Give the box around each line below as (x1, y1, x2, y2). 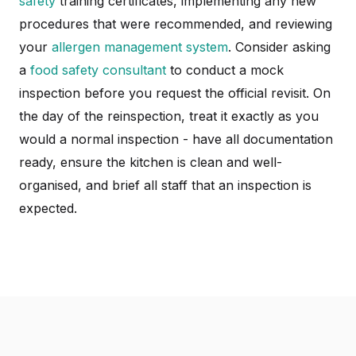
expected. (19, 200, 77, 216)
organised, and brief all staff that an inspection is (19, 177, 311, 193)
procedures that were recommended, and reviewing (19, 16, 332, 32)
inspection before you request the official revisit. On (19, 85, 331, 101)
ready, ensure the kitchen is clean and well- (19, 154, 282, 170)
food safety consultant (30, 62, 166, 78)
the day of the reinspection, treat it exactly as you (19, 108, 319, 124)
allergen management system (52, 39, 228, 55)
